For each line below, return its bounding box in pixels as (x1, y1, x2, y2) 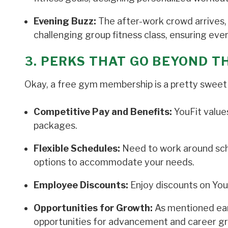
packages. (34, 120, 77, 131)
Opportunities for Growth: (34, 202, 153, 213)
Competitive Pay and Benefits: (34, 106, 172, 117)
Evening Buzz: (34, 15, 96, 26)
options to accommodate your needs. (34, 156, 194, 167)
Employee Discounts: (34, 179, 128, 190)
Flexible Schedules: (34, 142, 120, 154)
